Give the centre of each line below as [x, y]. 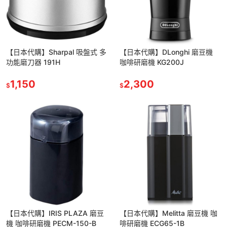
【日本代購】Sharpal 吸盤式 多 [56, 52]
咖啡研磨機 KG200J [152, 62]
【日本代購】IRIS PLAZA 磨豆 [55, 213]
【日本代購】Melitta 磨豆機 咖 [168, 213]
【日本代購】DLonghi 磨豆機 [166, 52]
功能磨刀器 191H [33, 62]
